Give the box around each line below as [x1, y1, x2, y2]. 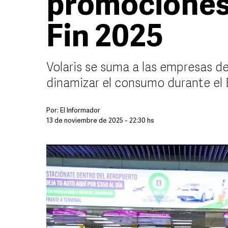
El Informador [60, 107, 100, 114]
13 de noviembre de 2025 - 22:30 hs [46, 118, 154, 124]
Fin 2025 [46, 23, 163, 54]
